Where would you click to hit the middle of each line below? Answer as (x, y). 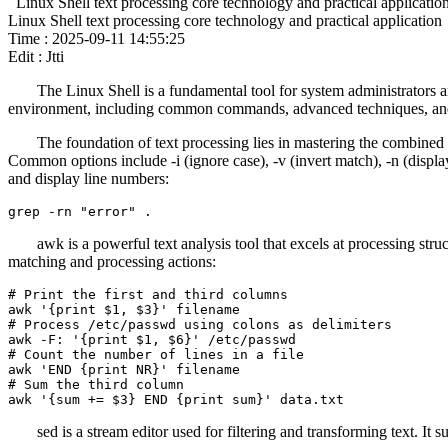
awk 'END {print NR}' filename (124, 369)
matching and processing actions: (112, 261)
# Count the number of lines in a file (156, 354)
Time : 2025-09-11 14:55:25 (96, 38)
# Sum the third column (96, 384)
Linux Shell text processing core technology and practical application (225, 20)
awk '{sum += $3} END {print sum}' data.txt (176, 399)
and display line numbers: (88, 178)
